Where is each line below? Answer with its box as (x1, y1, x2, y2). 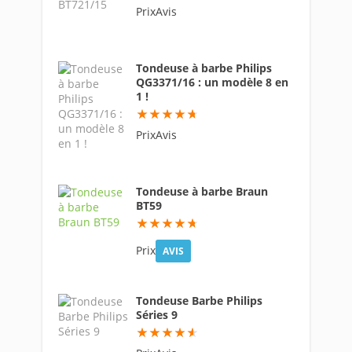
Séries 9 (136, 307, 178, 322)
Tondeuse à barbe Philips (136, 60, 272, 75)
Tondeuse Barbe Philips (136, 293, 262, 308)
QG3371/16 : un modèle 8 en (136, 75, 288, 90)
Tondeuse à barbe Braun (136, 184, 268, 199)
